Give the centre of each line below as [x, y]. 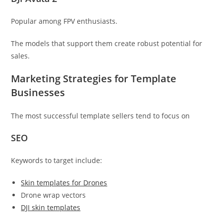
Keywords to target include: [57, 161]
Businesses [38, 93]
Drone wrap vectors [54, 195]
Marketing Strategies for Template [94, 79]
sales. [21, 56]
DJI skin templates [51, 208]
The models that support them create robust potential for [107, 44]
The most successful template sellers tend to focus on [101, 116]
